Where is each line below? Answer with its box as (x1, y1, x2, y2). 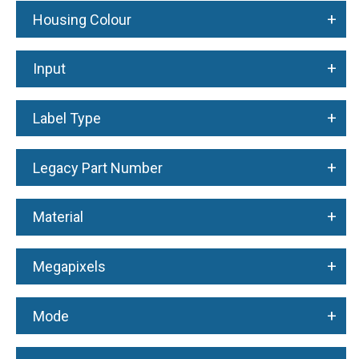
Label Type (32, 109, 101, 127)
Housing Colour (32, 10, 131, 28)
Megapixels (32, 258, 106, 276)
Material (32, 208, 83, 226)
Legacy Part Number (32, 159, 163, 176)
